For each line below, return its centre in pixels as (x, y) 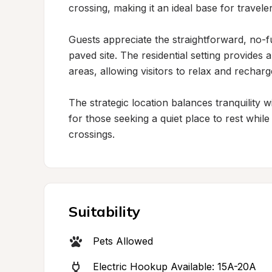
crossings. (92, 134)
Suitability (104, 211)
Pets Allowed (123, 241)
